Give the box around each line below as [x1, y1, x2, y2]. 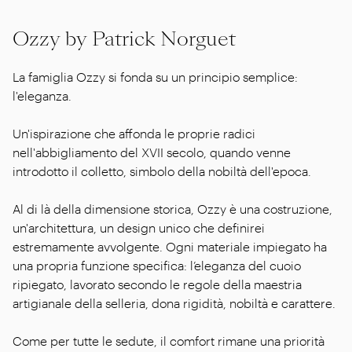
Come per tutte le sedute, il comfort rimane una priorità [13, 332, 324, 348]
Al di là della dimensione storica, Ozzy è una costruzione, [13, 200, 332, 216]
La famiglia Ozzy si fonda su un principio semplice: [13, 68, 298, 84]
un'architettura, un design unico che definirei [13, 219, 265, 235]
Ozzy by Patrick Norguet [13, 24, 236, 53]
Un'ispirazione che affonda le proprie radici [13, 125, 255, 141]
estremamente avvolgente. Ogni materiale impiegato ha [13, 238, 327, 254]
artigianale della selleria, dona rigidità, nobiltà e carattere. [13, 295, 335, 310]
